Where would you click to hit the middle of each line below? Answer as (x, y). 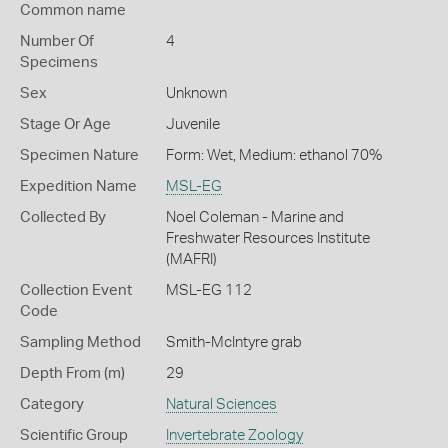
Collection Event (76, 290)
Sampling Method (80, 342)
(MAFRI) (191, 259)
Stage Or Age (65, 124)
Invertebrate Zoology (234, 435)
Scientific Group (74, 435)
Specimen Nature (79, 155)
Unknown (196, 93)
